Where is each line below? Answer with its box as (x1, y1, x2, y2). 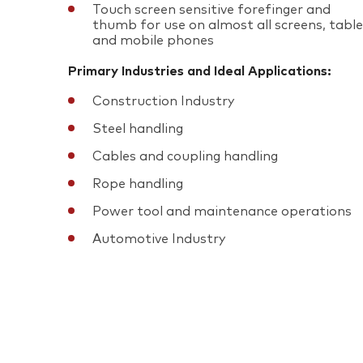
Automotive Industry (92, 233, 225, 246)
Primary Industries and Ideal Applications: (68, 65, 331, 78)
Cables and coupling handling (92, 150, 278, 163)
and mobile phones (92, 34, 214, 47)
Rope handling (92, 177, 183, 190)
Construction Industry (92, 95, 234, 108)
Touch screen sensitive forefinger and (92, 3, 331, 16)
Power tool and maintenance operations (92, 205, 352, 218)
